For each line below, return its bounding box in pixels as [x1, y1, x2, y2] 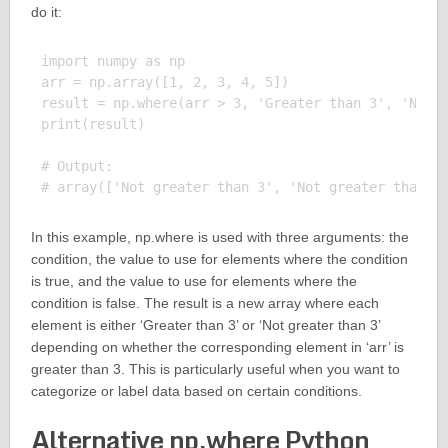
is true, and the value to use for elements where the [30, 273, 357, 290]
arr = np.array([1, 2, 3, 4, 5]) [40, 74, 289, 91]
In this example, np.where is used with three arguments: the [30, 229, 409, 246]
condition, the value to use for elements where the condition [30, 251, 408, 268]
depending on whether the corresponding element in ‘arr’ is [30, 339, 404, 356]
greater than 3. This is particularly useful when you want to [30, 361, 400, 378]
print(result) [40, 116, 145, 133]
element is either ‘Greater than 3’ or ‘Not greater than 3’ [30, 317, 380, 334]
